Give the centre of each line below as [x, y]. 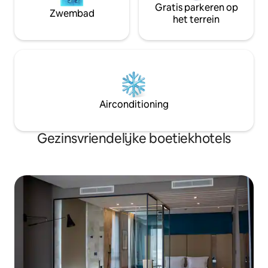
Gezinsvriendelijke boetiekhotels [134, 138]
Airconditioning [134, 104]
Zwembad [72, 13]
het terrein [196, 19]
